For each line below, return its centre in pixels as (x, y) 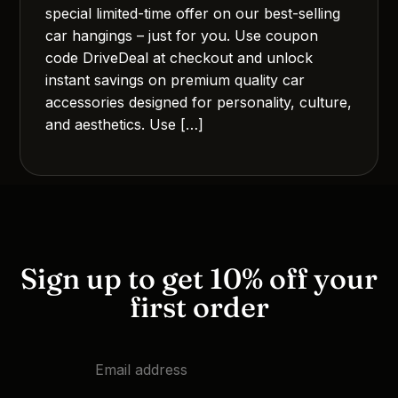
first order (199, 306)
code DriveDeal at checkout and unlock (179, 57)
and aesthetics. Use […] (125, 124)
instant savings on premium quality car (175, 80)
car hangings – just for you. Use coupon (182, 35)
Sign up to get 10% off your (199, 278)
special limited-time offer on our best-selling (193, 13)
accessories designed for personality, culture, (199, 102)
